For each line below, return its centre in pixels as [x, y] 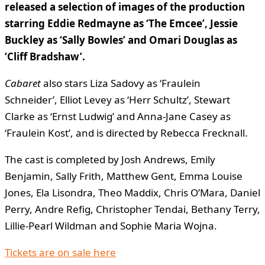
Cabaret [23, 83]
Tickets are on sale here [60, 253]
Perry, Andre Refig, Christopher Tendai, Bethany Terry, [132, 209]
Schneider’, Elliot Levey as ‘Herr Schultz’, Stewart [117, 100]
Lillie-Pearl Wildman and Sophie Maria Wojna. [111, 226]
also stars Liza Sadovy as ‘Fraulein [121, 83]
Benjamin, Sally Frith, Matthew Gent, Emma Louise [124, 176]
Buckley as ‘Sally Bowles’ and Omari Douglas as [121, 40]
